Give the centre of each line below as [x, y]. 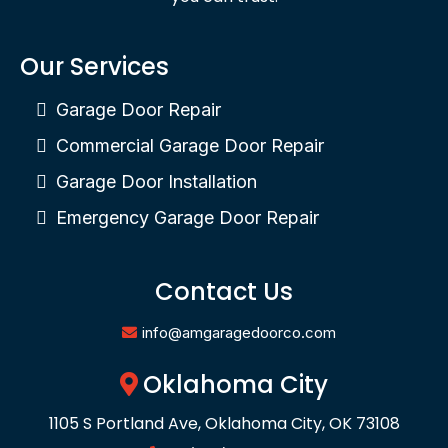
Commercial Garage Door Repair [190, 145]
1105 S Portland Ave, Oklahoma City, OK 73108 [224, 423]
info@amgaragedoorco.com [239, 332]
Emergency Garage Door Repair [187, 217]
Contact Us [224, 291]
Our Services [94, 66]
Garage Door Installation [156, 181]
